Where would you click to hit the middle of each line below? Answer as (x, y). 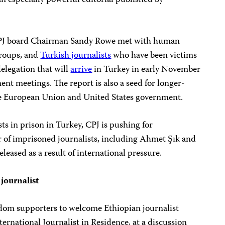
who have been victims (154, 56)
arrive (81, 70)
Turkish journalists (76, 56)
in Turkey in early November (146, 70)
